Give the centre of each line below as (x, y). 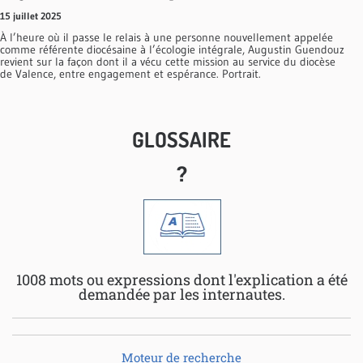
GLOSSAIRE (181, 139)
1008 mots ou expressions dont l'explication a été (181, 280)
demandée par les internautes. (181, 295)
